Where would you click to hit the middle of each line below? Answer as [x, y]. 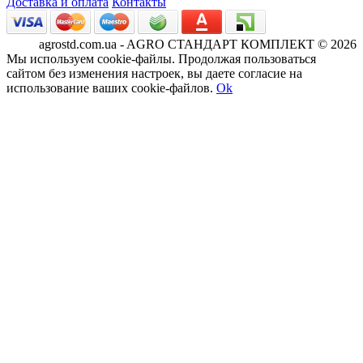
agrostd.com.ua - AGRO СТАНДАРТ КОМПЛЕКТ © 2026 [198, 44]
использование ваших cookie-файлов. [110, 88]
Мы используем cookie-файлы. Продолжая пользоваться [161, 58]
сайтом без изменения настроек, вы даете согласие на [154, 73]
